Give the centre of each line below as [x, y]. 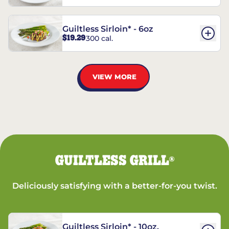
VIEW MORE [114, 76]
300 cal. [99, 38]
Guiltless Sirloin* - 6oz [108, 29]
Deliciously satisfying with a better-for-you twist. [114, 186]
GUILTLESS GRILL [112, 161]
